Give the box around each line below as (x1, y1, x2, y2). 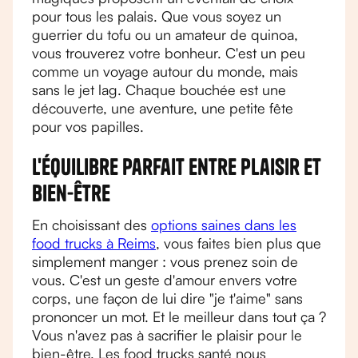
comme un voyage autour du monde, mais (32, 62, 298, 80)
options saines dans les (151, 216, 296, 233)
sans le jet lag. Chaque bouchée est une (32, 81, 286, 98)
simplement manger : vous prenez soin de (32, 253, 298, 270)
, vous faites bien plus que (156, 234, 321, 252)
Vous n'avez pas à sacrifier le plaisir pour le (32, 326, 302, 344)
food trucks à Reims (32, 234, 156, 252)
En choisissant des (32, 216, 151, 233)
